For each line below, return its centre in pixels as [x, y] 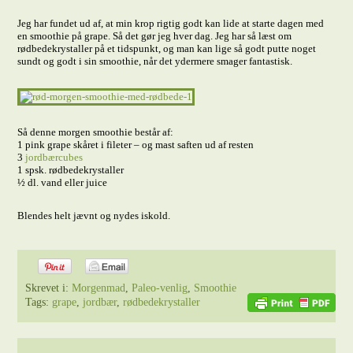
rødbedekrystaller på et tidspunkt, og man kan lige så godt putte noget [167, 48]
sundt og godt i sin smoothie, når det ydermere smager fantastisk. [155, 61]
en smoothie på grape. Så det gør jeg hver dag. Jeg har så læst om [155, 36]
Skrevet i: [49, 288]
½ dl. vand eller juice [63, 182]
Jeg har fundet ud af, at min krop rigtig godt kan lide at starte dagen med [171, 23]
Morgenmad [99, 288]
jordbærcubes [54, 157]
